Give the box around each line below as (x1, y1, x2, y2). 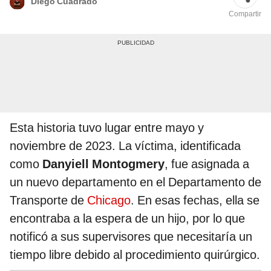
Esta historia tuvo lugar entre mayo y (10, 120, 204, 135)
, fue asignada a (165, 157, 249, 172)
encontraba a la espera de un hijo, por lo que (10, 211, 245, 226)
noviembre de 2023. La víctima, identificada (10, 139, 241, 154)
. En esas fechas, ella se (131, 193, 260, 208)
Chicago (87, 193, 131, 208)
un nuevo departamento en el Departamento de (10, 175, 261, 190)
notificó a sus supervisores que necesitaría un (10, 229, 252, 244)
